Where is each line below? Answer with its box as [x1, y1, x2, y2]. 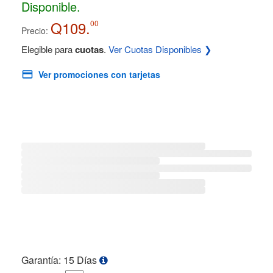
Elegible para [21, 43, 75, 55]
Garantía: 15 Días [21, 253, 99, 267]
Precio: [21, 24, 48, 37]
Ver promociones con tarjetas [38, 68, 160, 80]
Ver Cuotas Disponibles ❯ [108, 43, 212, 55]
